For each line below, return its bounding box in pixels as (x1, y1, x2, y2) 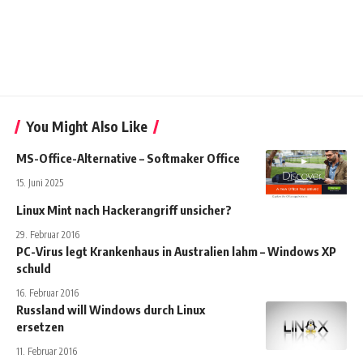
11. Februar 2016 (16, 345, 77, 358)
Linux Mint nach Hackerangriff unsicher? (16, 203, 232, 218)
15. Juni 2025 (16, 177, 63, 190)
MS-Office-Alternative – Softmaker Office (16, 151, 240, 166)
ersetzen (16, 319, 64, 335)
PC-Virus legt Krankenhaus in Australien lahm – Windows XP (16, 244, 336, 259)
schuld (16, 261, 51, 276)
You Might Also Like (26, 117, 147, 136)
